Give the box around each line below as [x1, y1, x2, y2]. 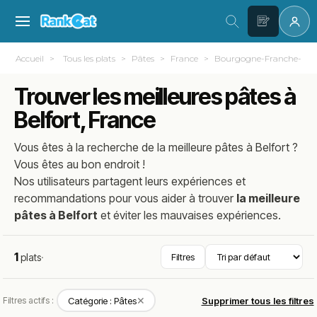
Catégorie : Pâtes [67, 294, 137, 306]
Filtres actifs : [3, 294, 54, 306]
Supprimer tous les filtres [201, 294, 314, 306]
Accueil [16, 53, 45, 64]
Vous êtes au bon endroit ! [14, 157, 146, 171]
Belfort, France [14, 106, 156, 134]
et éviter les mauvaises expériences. [98, 208, 282, 222]
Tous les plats [63, 53, 116, 64]
